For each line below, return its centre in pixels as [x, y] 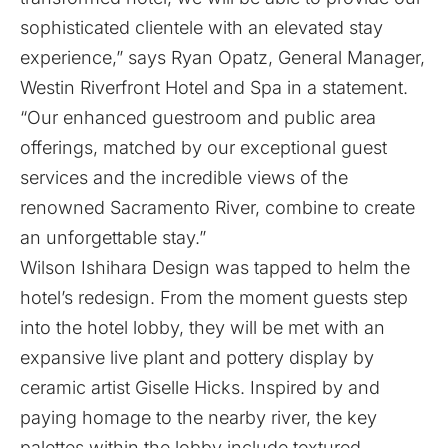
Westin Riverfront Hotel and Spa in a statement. [214, 87]
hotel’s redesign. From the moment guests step [214, 297]
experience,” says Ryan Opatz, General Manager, [222, 57]
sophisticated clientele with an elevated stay [201, 27]
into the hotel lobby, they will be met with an [202, 327]
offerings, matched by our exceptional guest [203, 147]
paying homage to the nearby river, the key [198, 417]
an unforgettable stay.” [113, 237]
